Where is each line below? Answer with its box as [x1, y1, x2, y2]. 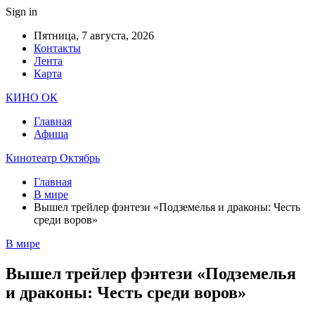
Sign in [6, 6, 37, 18]
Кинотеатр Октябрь [6, 152, 100, 164]
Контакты [34, 42, 81, 54]
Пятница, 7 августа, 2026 [34, 30, 154, 41]
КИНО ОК [6, 91, 58, 103]
